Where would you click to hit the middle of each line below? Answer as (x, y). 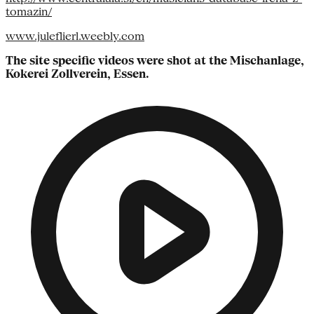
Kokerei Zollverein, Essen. (77, 74)
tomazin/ (29, 12)
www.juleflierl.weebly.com (75, 36)
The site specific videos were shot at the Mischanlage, (155, 61)
